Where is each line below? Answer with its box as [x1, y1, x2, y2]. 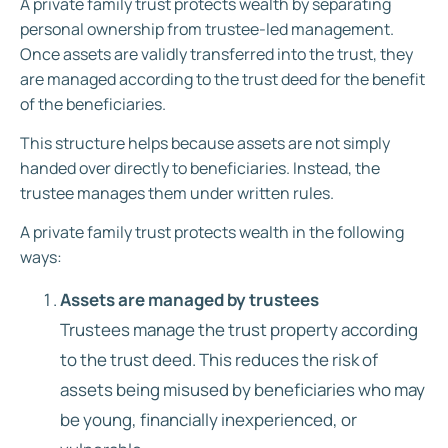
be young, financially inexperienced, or [60, 407, 357, 431]
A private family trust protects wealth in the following [20, 221, 404, 244]
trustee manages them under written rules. [20, 182, 334, 205]
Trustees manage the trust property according [60, 317, 418, 341]
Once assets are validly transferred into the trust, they [20, 42, 413, 65]
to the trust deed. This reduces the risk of [60, 347, 378, 371]
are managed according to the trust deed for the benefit [20, 67, 425, 90]
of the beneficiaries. [20, 92, 166, 115]
